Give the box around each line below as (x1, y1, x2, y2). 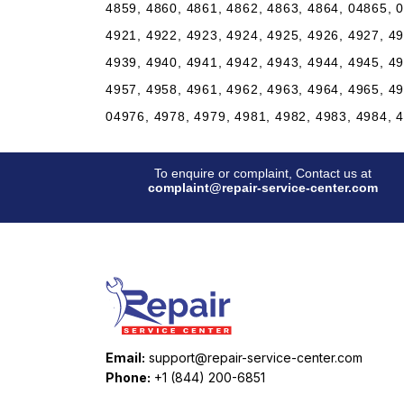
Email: (106, 350, 145, 365)
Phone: (106, 370, 151, 385)
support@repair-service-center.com (149, 350, 363, 365)
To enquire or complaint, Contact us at (154, 166, 372, 180)
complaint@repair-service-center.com (148, 180, 378, 195)
